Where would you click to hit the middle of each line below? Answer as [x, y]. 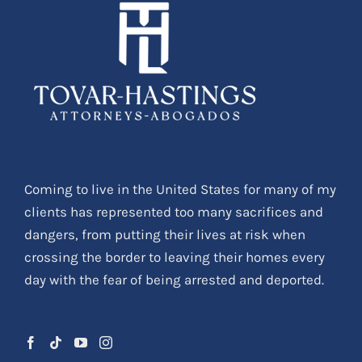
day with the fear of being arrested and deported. [174, 279]
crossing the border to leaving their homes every [175, 257]
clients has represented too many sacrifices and [174, 211]
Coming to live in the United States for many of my [180, 189]
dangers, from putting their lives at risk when [165, 234]
